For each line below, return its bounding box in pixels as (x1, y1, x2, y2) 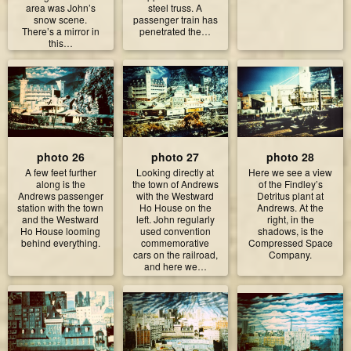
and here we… (143, 259, 207, 273)
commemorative (141, 235, 210, 249)
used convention (139, 223, 211, 237)
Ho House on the (139, 200, 212, 214)
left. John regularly (136, 212, 215, 226)
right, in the (266, 212, 314, 226)
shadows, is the (257, 223, 324, 237)
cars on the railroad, (132, 247, 218, 261)
